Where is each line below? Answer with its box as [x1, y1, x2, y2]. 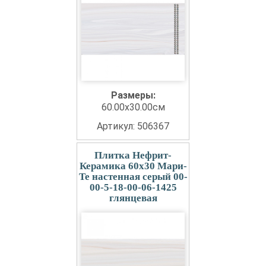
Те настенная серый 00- [78, 171, 188, 182]
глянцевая [109, 192, 157, 204]
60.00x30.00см [101, 102, 165, 113]
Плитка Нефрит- [94, 150, 172, 161]
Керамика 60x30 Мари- [79, 160, 187, 172]
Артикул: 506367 [97, 121, 169, 132]
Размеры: [110, 90, 156, 101]
